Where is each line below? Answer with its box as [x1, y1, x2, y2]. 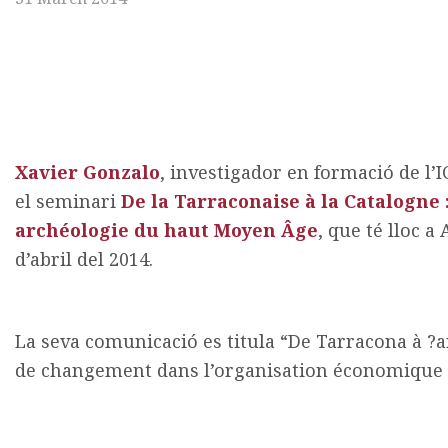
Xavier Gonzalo [15, 160, 160, 184]
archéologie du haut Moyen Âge [15, 218, 318, 242]
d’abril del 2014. [15, 247, 153, 271]
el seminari [15, 189, 116, 213]
